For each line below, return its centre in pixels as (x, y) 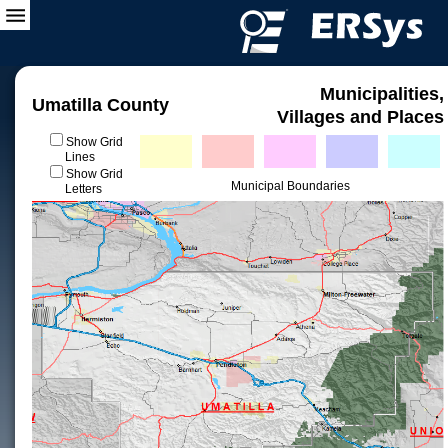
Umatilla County (100, 105)
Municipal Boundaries (290, 186)
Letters (83, 189)
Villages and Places (360, 117)
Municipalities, (382, 94)
